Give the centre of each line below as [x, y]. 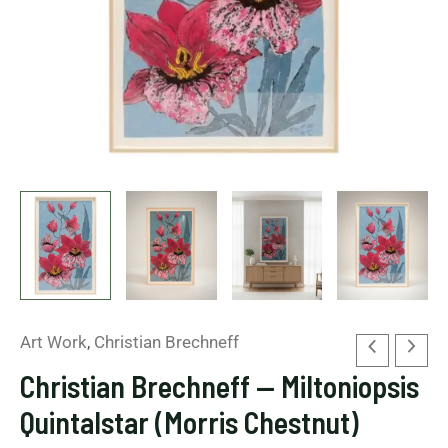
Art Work [53, 341]
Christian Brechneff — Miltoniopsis [219, 385]
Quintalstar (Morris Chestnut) [189, 421]
